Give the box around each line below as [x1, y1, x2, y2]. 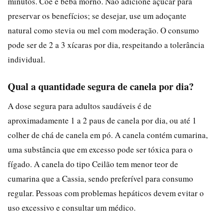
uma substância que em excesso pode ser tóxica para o [8, 143, 193, 155]
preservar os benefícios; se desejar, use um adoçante [8, 10, 186, 21]
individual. [8, 53, 45, 65]
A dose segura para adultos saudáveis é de [8, 100, 152, 111]
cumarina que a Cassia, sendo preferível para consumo [8, 172, 193, 184]
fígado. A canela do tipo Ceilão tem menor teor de [8, 158, 178, 170]
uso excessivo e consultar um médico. [8, 201, 136, 213]
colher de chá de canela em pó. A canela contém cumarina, [8, 129, 208, 140]
